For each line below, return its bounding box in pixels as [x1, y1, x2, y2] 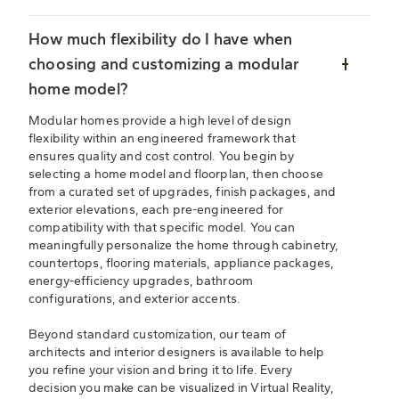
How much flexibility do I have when [28, 29, 293, 50]
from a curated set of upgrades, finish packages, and [28, 184, 337, 200]
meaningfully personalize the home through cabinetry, [28, 238, 339, 254]
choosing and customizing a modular [28, 54, 300, 75]
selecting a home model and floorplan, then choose [28, 167, 323, 183]
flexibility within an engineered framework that [28, 131, 297, 147]
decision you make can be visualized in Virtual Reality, [28, 380, 334, 396]
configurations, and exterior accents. [28, 291, 241, 307]
